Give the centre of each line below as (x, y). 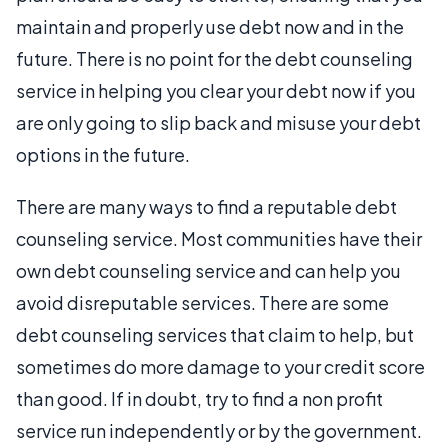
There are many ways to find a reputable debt (206, 206)
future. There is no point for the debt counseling (214, 58)
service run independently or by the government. (219, 430)
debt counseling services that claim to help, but (215, 334)
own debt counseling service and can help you (208, 270)
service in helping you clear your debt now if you (216, 90)
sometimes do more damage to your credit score (220, 366)
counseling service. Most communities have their (219, 238)
